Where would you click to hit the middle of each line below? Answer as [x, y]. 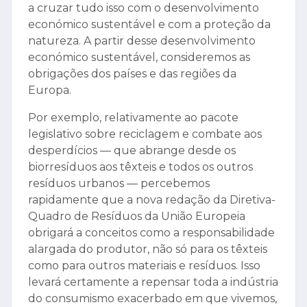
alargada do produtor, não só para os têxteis [148, 249]
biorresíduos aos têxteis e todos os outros [140, 167]
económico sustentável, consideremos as [139, 58]
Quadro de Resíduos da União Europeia [137, 217]
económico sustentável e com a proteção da [149, 25]
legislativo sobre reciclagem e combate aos [145, 134]
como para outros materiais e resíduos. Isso [144, 266]
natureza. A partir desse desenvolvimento [142, 41]
